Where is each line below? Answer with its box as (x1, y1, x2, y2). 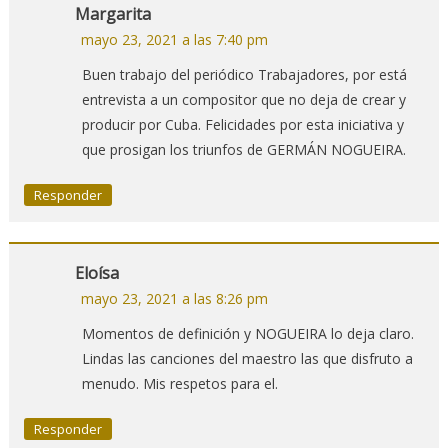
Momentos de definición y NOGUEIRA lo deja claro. (81, 324, 414, 344)
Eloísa (74, 262, 119, 285)
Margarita (74, 3, 151, 26)
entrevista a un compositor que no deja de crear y (81, 90, 406, 110)
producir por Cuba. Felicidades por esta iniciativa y (81, 115, 404, 135)
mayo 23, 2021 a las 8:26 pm (80, 289, 268, 309)
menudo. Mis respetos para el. (81, 374, 278, 394)
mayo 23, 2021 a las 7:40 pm (80, 30, 268, 50)
